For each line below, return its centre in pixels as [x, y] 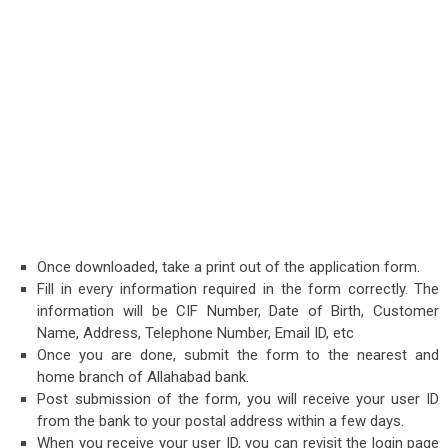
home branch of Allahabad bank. [143, 377]
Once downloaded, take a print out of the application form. [229, 267]
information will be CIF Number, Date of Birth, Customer [238, 311]
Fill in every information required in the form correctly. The [238, 289]
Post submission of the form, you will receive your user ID [238, 399]
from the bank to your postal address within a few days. [221, 421]
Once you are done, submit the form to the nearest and [238, 355]
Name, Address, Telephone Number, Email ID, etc [196, 333]
